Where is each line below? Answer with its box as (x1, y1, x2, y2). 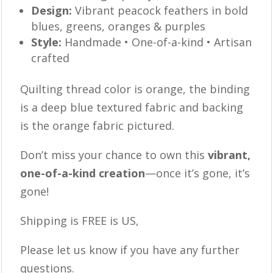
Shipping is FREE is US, (20, 213, 140, 229)
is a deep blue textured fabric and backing (20, 100, 244, 115)
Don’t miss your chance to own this (20, 147, 208, 163)
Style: (31, 35, 62, 50)
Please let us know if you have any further (20, 243, 240, 258)
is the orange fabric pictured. (20, 118, 175, 133)
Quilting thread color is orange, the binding (20, 82, 250, 97)
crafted (31, 51, 70, 66)
